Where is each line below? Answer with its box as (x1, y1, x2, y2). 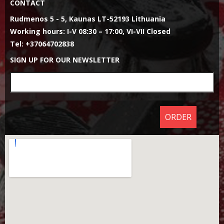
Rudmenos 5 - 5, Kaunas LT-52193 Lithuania (10, 14, 165, 23)
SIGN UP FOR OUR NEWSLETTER (10, 55, 119, 64)
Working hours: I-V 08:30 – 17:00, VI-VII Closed (10, 26, 170, 36)
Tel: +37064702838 (10, 39, 74, 48)
